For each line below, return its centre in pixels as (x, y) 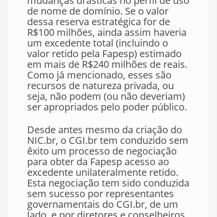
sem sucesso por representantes (101, 194)
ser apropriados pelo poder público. (107, 107)
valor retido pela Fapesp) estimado (104, 54)
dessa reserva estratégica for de (99, 22)
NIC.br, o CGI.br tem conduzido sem (108, 140)
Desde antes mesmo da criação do (105, 130)
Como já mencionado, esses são (99, 75)
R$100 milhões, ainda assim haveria (107, 32)
